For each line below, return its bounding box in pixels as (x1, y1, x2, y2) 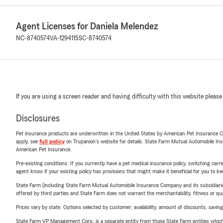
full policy (39, 138, 65, 144)
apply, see (16, 138, 39, 144)
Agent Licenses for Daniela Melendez (16, 21, 158, 31)
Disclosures (16, 113, 60, 123)
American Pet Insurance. (16, 146, 72, 152)
